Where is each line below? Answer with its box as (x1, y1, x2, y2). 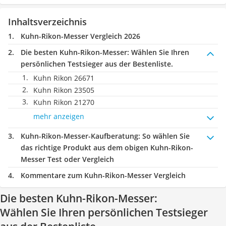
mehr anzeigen (33, 111, 84, 121)
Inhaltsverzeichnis (8, 16, 87, 28)
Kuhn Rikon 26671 (33, 73, 94, 83)
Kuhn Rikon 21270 (33, 97, 94, 107)
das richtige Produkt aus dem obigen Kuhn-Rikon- (21, 143, 193, 152)
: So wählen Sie (138, 131, 190, 141)
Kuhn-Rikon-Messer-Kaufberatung (21, 131, 138, 141)
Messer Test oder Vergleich (21, 154, 114, 164)
